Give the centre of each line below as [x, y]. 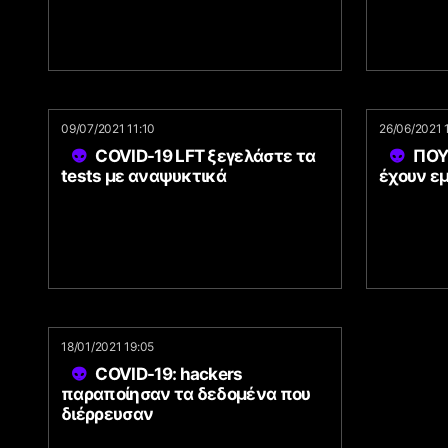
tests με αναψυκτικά [144, 176]
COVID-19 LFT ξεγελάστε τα [205, 156]
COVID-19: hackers [169, 374]
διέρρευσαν [107, 414]
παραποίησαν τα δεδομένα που [186, 394]
